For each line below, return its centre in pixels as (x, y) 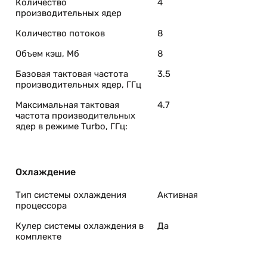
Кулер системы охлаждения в (80, 226)
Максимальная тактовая (67, 105)
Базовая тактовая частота (72, 74)
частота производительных (75, 116)
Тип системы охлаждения (71, 195)
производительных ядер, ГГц (78, 85)
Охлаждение (46, 172)
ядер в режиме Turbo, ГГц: (72, 126)
